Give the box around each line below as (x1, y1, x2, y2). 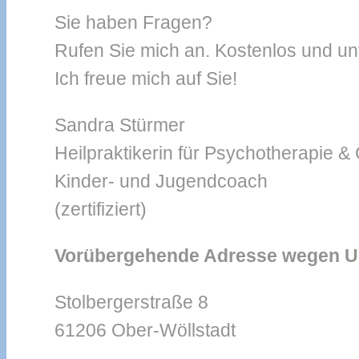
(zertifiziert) (54, 198, 147, 220)
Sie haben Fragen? (54, 11, 212, 33)
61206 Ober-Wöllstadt (54, 319, 236, 341)
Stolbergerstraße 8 (54, 291, 208, 313)
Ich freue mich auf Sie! (54, 67, 237, 89)
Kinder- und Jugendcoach (54, 170, 268, 192)
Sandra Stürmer (54, 114, 185, 135)
